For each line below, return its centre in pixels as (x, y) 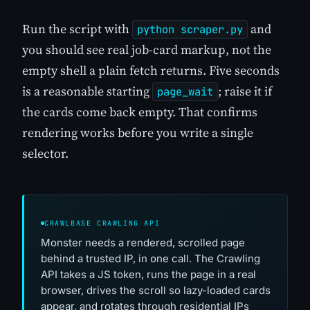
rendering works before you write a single (138, 133)
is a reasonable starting (87, 91)
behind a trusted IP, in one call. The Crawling (151, 258)
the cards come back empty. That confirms (140, 112)
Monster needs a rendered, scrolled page (143, 242)
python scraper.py (190, 30)
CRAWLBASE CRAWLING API (102, 223)
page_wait (185, 92)
